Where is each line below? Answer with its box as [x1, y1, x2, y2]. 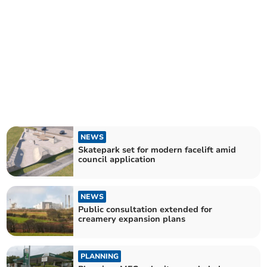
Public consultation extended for [78, 204, 213, 215]
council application [78, 153, 156, 165]
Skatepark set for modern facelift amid [78, 144, 237, 156]
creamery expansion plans [78, 213, 186, 225]
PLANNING [80, 252, 119, 262]
